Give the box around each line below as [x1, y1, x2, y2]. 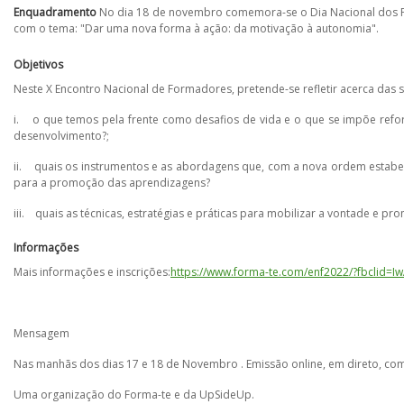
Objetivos [14, 57, 63, 72]
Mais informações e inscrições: [14, 264, 170, 280]
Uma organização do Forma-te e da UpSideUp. [14, 387, 254, 402]
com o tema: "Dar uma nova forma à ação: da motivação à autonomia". [14, 21, 379, 36]
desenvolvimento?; [14, 128, 109, 143]
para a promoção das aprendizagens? [14, 175, 210, 190]
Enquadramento [14, 5, 96, 20]
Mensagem [14, 326, 69, 341]
